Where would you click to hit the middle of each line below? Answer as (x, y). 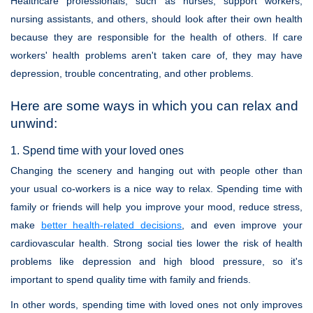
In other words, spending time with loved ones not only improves (156, 305)
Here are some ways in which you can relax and (154, 106)
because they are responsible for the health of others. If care (156, 37)
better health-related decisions (111, 225)
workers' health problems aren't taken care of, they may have (156, 55)
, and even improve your (242, 225)
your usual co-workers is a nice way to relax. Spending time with (156, 189)
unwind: (34, 123)
